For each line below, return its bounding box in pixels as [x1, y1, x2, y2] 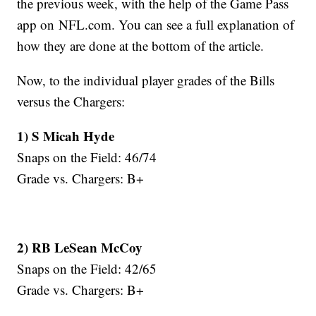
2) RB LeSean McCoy [17, 238, 143, 257]
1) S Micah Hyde [17, 126, 115, 146]
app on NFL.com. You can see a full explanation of [17, 16, 295, 34]
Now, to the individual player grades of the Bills [17, 71, 275, 90]
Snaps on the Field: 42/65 [17, 260, 157, 278]
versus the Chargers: [17, 92, 126, 111]
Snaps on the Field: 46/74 [17, 148, 157, 166]
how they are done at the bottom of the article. [17, 37, 265, 55]
